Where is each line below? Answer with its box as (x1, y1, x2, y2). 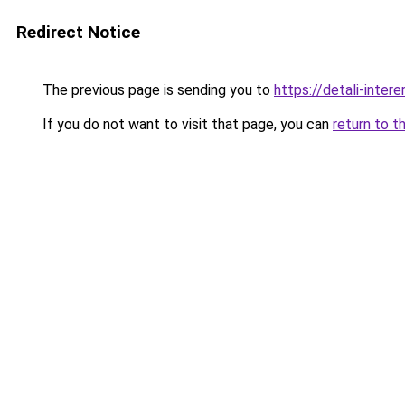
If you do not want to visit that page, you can (39, 116, 333, 133)
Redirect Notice (16, 22, 140, 42)
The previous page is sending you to (39, 81, 274, 99)
